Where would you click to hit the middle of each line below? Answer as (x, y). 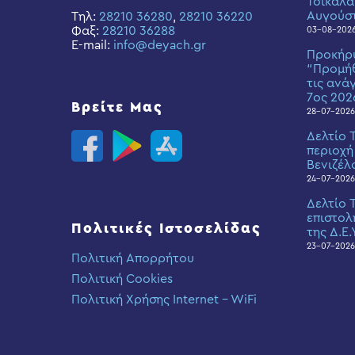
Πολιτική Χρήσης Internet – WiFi (164, 300)
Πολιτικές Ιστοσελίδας (166, 228)
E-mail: (92, 45)
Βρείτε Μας (117, 107)
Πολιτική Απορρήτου (133, 258)
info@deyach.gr (160, 45)
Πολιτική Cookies (122, 279)
